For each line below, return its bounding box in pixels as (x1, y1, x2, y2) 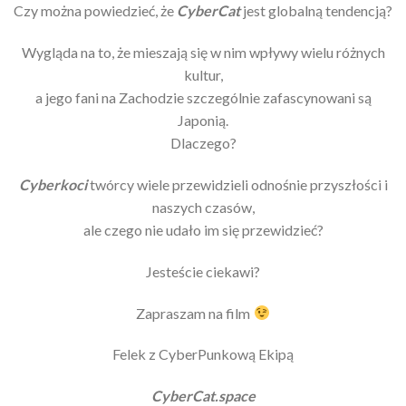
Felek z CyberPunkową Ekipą (112, 345, 294, 363)
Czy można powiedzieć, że (14, 2, 177, 20)
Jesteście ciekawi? (146, 262, 260, 280)
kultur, (183, 66, 223, 84)
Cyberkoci (18, 175, 87, 193)
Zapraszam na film (136, 304, 254, 322)
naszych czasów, (151, 198, 255, 216)
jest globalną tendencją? (240, 2, 392, 20)
